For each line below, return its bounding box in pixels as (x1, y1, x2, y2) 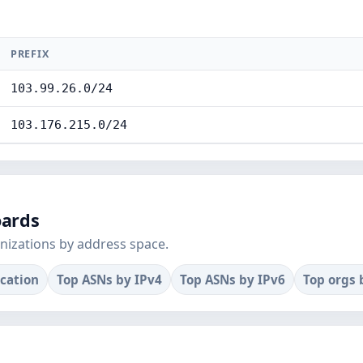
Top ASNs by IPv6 (180, 271, 285, 288)
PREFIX (11, 47, 49, 61)
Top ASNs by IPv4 (57, 271, 162, 288)
